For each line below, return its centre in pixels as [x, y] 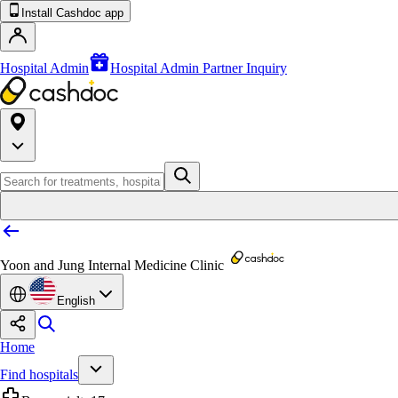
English [76, 301]
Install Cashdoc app [72, 13]
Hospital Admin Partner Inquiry [199, 68]
